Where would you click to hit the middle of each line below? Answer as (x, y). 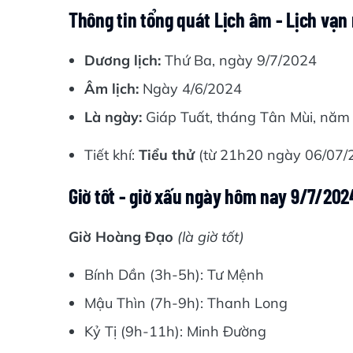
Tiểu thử (169, 155)
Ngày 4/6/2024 (190, 89)
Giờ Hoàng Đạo (123, 237)
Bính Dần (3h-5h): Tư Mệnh (174, 275)
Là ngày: (113, 117)
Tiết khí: (111, 155)
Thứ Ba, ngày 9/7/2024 (239, 60)
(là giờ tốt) (211, 237)
